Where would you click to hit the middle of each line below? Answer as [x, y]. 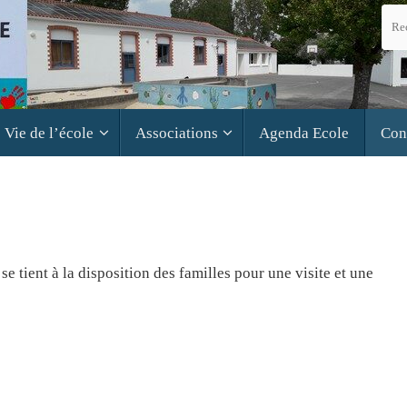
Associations [176, 133]
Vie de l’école [50, 133]
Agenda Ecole [303, 133]
